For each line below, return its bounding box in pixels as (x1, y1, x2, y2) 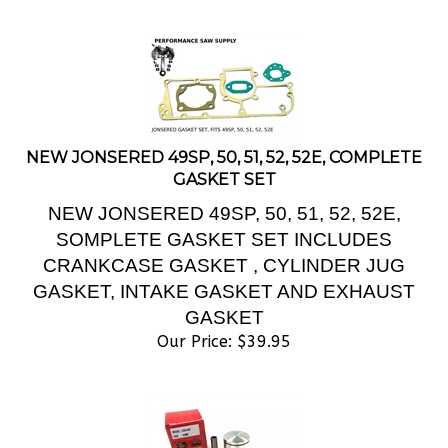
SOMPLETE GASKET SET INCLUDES (56, 207, 392, 228)
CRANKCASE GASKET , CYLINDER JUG (43, 233, 405, 254)
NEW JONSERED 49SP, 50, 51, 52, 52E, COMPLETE (26, 126, 422, 145)
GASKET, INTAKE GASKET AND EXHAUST (33, 259, 415, 280)
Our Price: (157, 310, 232, 329)
